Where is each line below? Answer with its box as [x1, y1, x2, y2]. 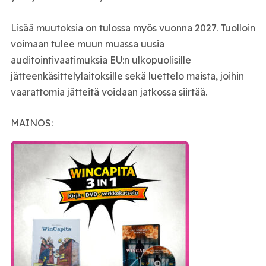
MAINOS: [10, 117, 53, 129]
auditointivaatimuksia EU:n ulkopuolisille [10, 53, 191, 66]
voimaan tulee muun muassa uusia [10, 37, 164, 50]
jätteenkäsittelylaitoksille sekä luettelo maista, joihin [10, 69, 244, 82]
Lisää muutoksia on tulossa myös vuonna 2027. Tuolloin [10, 21, 255, 34]
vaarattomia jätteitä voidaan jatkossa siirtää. [10, 85, 207, 98]
